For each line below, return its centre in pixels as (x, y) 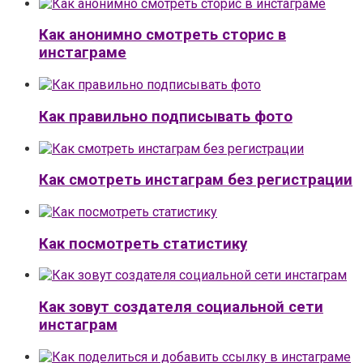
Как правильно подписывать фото (166, 116)
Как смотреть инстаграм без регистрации (196, 180)
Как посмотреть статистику (143, 243)
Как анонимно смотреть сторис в (162, 35)
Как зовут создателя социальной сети (181, 307)
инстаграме (83, 53)
